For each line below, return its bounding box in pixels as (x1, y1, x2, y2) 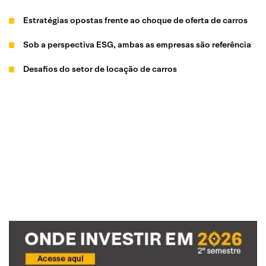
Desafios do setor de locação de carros (23, 64, 178, 74)
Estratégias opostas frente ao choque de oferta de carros (23, 15, 248, 26)
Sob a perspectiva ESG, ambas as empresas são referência (23, 39, 252, 50)
